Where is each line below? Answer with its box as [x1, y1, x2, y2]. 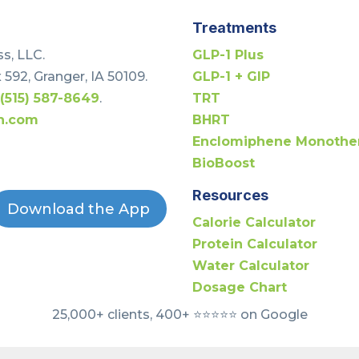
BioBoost [192, 155, 256, 171]
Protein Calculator [192, 236, 318, 252]
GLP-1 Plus [192, 46, 264, 63]
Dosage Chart [192, 280, 288, 295]
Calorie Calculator [192, 215, 317, 230]
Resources [192, 187, 269, 204]
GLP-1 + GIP [192, 68, 271, 84]
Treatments [192, 18, 277, 36]
